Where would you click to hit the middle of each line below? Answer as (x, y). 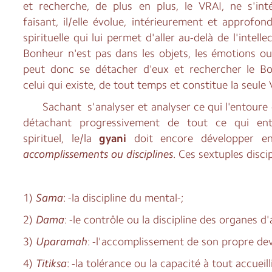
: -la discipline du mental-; (124, 198)
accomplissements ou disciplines (98, 154)
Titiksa (52, 263)
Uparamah (62, 241)
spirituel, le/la (61, 138)
